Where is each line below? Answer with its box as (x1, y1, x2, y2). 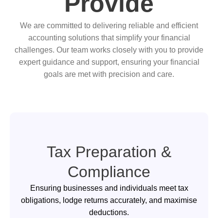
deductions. (89, 208, 129, 217)
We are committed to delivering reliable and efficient (20, 21, 198, 30)
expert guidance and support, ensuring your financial (18, 58, 200, 66)
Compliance (68, 163, 150, 181)
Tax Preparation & (47, 143, 171, 161)
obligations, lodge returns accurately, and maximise (21, 196, 197, 204)
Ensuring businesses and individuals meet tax (30, 184, 188, 192)
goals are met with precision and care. (44, 70, 174, 78)
